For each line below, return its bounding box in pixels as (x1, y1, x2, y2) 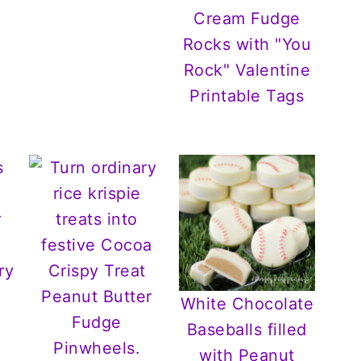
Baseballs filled (186, 320, 307, 340)
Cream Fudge (193, 8, 301, 28)
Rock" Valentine (183, 60, 311, 80)
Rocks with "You (182, 34, 312, 54)
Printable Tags (189, 85, 305, 106)
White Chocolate (180, 294, 314, 314)
